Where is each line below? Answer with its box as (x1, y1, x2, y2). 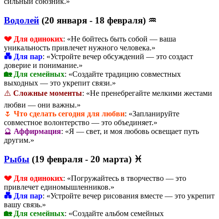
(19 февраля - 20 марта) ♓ (29, 153, 142, 164)
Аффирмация (14, 127, 61, 136)
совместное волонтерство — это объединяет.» (4, 118, 157, 127)
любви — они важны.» (4, 101, 81, 109)
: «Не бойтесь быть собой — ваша (63, 35, 176, 44)
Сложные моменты (13, 89, 82, 98)
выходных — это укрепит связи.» (4, 79, 116, 88)
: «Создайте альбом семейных (65, 209, 164, 218)
